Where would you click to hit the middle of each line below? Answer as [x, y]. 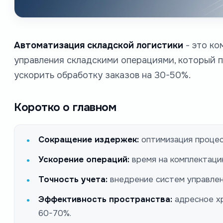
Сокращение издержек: [89, 139]
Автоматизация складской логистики [99, 45]
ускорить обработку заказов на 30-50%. [102, 75]
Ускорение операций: [84, 159]
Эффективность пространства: [105, 199]
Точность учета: [73, 179]
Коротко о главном [65, 107]
